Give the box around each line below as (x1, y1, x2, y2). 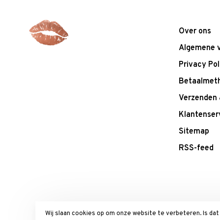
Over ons (179, 27, 211, 37)
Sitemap (179, 127, 209, 137)
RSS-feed (179, 143, 214, 154)
